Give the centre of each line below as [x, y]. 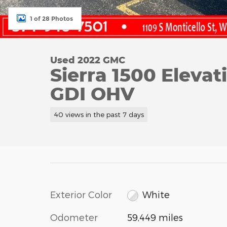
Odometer [74, 217]
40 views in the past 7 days [99, 114]
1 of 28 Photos [51, 18]
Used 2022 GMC [88, 60]
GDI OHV [92, 93]
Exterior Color [81, 194]
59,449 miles [155, 217]
